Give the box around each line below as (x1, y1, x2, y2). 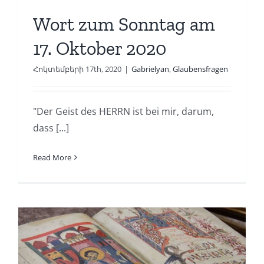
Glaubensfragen (172, 63, 228, 74)
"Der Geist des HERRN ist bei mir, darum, (32, 104, 214, 118)
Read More (32, 151, 71, 163)
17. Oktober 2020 (32, 37, 166, 60)
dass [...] (32, 121, 69, 134)
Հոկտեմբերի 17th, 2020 (32, 63, 121, 74)
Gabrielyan (131, 63, 169, 74)
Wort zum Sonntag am (32, 12, 215, 35)
